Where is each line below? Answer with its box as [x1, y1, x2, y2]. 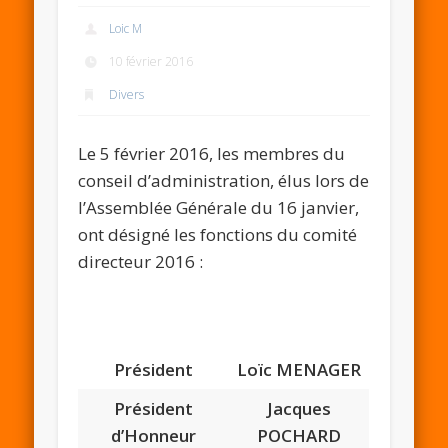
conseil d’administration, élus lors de [78, 169, 370, 193]
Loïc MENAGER [237, 358, 362, 382]
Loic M [109, 19, 143, 37]
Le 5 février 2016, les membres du [78, 142, 346, 166]
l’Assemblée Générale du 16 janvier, [78, 196, 360, 220]
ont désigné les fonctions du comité [78, 223, 358, 247]
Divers [109, 85, 145, 103]
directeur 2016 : [78, 250, 204, 274]
